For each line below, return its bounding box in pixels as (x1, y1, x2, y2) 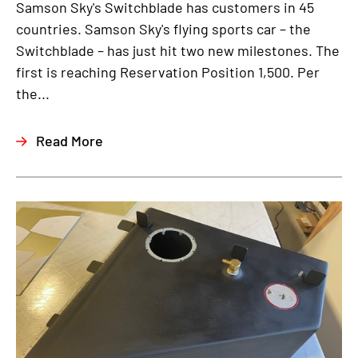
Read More (36, 132, 103, 149)
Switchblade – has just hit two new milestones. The (16, 42, 340, 59)
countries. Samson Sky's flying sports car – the (16, 20, 311, 38)
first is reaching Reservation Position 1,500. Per (16, 63, 320, 81)
